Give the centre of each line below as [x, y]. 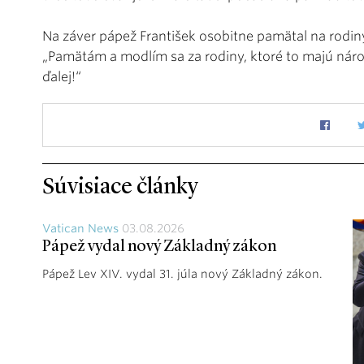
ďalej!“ [62, 77]
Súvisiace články [120, 188]
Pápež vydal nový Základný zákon [159, 247]
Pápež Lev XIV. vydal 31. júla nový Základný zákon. [182, 274]
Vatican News [80, 228]
